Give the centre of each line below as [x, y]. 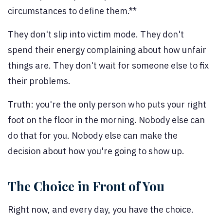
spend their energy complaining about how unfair [107, 50]
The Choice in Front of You [86, 186]
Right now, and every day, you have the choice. [101, 210]
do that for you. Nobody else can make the [93, 136]
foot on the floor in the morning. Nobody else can [106, 120]
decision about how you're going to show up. [96, 151]
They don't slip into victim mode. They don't [96, 35]
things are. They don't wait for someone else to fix [108, 66]
